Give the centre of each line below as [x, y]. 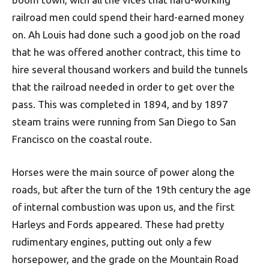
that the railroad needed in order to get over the [123, 87]
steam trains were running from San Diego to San [124, 122]
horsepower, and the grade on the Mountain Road [125, 259]
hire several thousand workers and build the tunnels [130, 70]
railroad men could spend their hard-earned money [128, 17]
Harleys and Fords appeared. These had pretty [118, 225]
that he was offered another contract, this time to [126, 52]
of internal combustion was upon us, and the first [123, 207]
